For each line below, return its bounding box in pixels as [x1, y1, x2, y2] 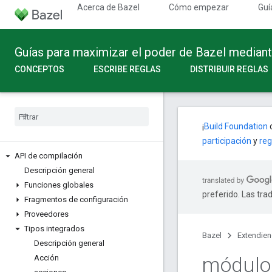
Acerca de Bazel [77, 2, 140, 12]
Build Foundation [204, 121, 268, 131]
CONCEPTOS [15, 64, 64, 74]
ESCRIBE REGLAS [93, 64, 161, 74]
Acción [34, 253, 59, 262]
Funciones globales [24, 180, 93, 189]
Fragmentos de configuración [24, 195, 128, 204]
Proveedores [24, 209, 69, 219]
